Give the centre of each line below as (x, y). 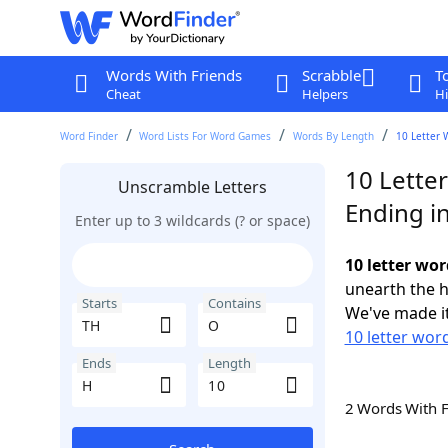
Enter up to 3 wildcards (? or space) (192, 220)
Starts (99, 303)
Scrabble (331, 75)
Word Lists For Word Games (205, 136)
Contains (234, 303)
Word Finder (88, 136)
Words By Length (334, 136)
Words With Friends (173, 75)
